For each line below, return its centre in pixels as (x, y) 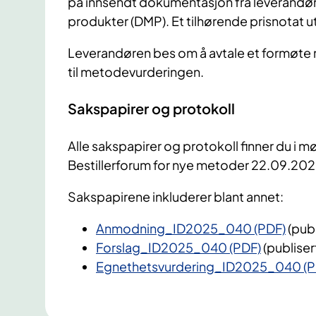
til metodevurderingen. (137, 72)
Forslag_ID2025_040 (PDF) (178, 247)
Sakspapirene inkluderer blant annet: (176, 196)
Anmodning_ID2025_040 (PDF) (191, 228)
